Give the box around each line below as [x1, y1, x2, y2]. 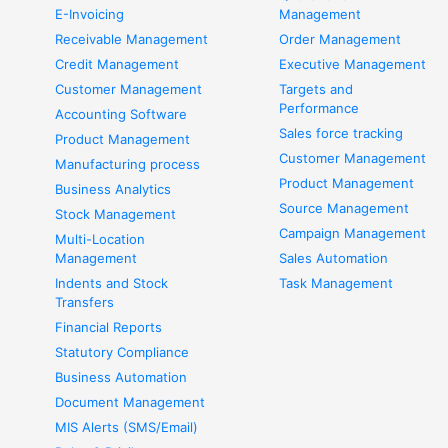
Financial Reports [55, 319, 162, 335]
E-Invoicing [55, 6, 124, 22]
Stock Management [55, 206, 176, 222]
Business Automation [55, 369, 187, 385]
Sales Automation [279, 250, 388, 266]
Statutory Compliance [55, 344, 189, 360]
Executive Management [279, 56, 426, 72]
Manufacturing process [55, 156, 200, 172]
